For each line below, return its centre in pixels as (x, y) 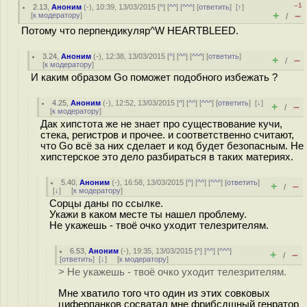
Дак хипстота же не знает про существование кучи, (161, 124)
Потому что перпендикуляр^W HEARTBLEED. (130, 31)
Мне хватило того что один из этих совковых (164, 293)
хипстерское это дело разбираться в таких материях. (167, 157)
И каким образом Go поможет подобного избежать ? (154, 77)
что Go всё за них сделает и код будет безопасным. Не (172, 146)
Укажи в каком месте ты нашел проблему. (148, 214)
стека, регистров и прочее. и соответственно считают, (167, 135)
